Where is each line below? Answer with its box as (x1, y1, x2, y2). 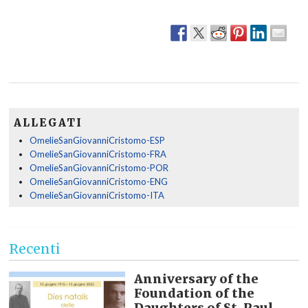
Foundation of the (133, 285, 254, 302)
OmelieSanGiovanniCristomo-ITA (29, 190, 164, 201)
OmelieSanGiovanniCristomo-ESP (29, 135, 165, 146)
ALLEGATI (13, 116, 82, 129)
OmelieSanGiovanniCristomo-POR (29, 162, 168, 173)
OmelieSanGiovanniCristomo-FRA (29, 148, 166, 159)
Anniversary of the (133, 271, 258, 287)
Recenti (9, 241, 60, 257)
